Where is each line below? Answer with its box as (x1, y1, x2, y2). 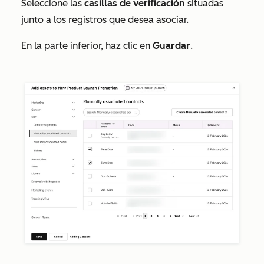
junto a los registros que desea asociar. (21, 14, 191, 25)
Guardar (153, 39, 190, 51)
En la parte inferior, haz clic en (21, 39, 153, 51)
